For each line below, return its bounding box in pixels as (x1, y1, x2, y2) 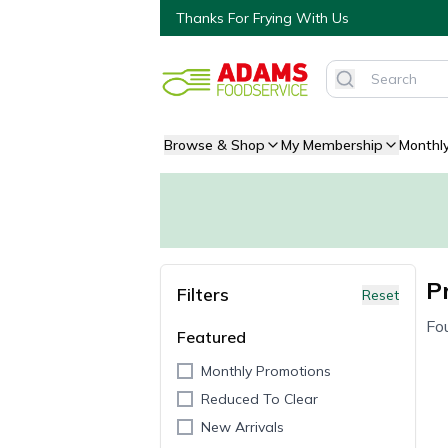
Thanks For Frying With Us (176, 9, 349, 27)
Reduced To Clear (201, 389, 318, 408)
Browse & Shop (164, 135, 265, 154)
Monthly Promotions (201, 361, 331, 380)
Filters (177, 282, 229, 306)
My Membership (281, 135, 383, 154)
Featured (177, 326, 246, 347)
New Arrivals (201, 417, 284, 436)
